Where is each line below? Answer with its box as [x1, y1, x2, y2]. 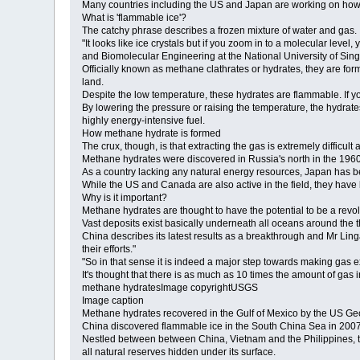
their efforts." [82, 243, 137, 256]
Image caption [82, 295, 145, 307]
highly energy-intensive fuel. [82, 115, 206, 127]
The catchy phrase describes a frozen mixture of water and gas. [82, 25, 358, 37]
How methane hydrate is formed [82, 128, 222, 140]
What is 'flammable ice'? [82, 12, 187, 24]
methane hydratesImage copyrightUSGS [82, 282, 259, 294]
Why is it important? [82, 192, 168, 204]
